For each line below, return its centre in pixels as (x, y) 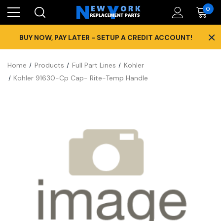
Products (49, 65)
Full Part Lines (94, 65)
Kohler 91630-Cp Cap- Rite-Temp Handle (81, 78)
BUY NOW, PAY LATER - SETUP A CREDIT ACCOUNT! (106, 37)
